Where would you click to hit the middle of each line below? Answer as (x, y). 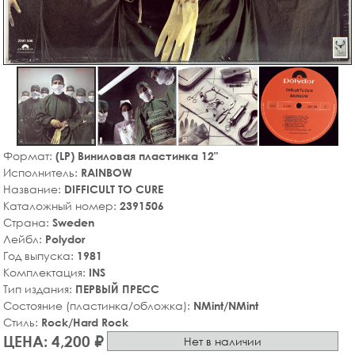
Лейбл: (24, 239)
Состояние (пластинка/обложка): (98, 305)
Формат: (29, 155)
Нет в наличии (222, 342)
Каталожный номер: (61, 205)
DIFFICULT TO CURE (114, 189)
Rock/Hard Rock (85, 322)
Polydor (65, 239)
